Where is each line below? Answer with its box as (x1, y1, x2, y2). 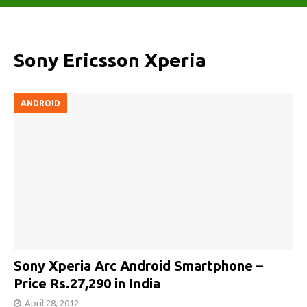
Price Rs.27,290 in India (14, 275, 160, 292)
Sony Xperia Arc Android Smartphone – (14, 258, 263, 274)
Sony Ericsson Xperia (14, 49, 206, 71)
